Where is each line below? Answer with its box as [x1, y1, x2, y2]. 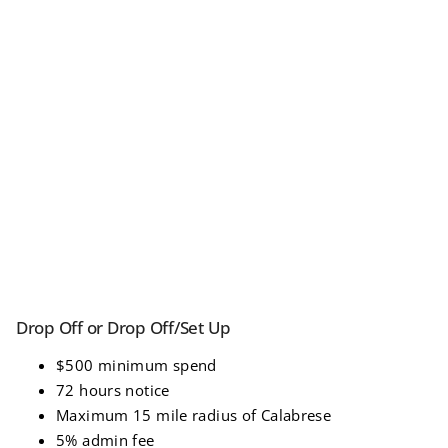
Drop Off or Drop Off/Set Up [16, 315, 232, 339]
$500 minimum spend [56, 354, 217, 375]
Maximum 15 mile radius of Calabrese [56, 404, 332, 425]
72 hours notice [56, 379, 170, 400]
